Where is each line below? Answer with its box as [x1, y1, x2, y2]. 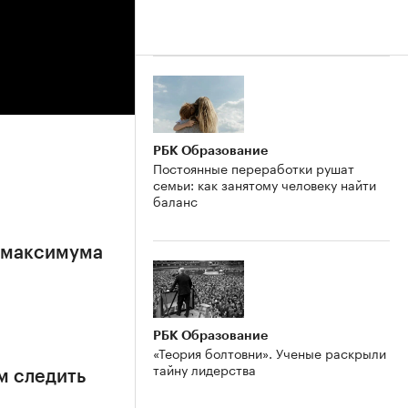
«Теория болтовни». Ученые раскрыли [153, 342, 386, 362]
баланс [153, 189, 198, 210]
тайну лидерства [153, 358, 256, 379]
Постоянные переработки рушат [153, 157, 354, 178]
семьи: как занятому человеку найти [153, 173, 376, 194]
